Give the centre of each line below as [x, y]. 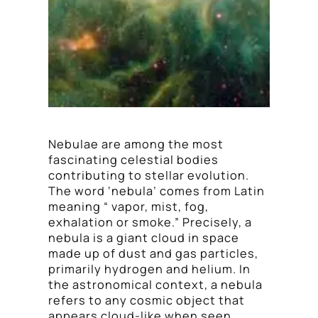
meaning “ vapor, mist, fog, [128, 206]
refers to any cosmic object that [147, 300]
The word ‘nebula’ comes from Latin [157, 191]
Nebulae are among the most [136, 144]
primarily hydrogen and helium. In [149, 269]
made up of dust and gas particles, [153, 253]
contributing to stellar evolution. [149, 175]
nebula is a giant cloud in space [144, 237]
